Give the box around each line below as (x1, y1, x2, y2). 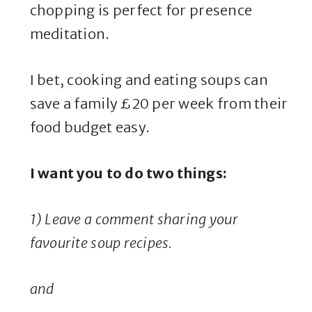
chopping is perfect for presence (29, 1, 253, 19)
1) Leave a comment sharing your (29, 210, 238, 228)
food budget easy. (29, 118, 150, 136)
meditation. (29, 25, 110, 43)
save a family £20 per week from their (29, 95, 288, 113)
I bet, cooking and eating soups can (29, 71, 268, 89)
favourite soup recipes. (29, 234, 173, 252)
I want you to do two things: (29, 164, 227, 182)
